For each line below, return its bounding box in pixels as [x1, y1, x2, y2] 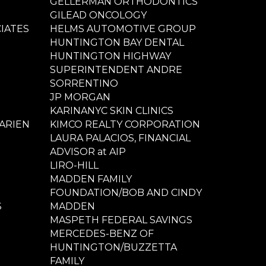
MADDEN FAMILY [49, 173, 132, 185]
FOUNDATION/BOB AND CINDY [49, 186, 202, 198]
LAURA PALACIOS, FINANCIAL [49, 132, 191, 144]
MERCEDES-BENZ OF [49, 227, 154, 239]
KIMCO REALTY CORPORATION [49, 118, 200, 130]
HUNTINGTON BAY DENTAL [49, 36, 184, 48]
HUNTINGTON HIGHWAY [49, 50, 171, 62]
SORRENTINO [49, 77, 118, 89]
